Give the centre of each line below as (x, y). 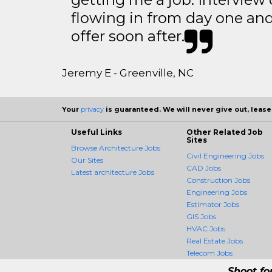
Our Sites (87, 160)
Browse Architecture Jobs (116, 148)
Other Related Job (225, 132)
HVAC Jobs (206, 228)
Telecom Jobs (209, 253)
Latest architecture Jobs (113, 172)
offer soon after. (128, 36)
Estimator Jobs (213, 204)
